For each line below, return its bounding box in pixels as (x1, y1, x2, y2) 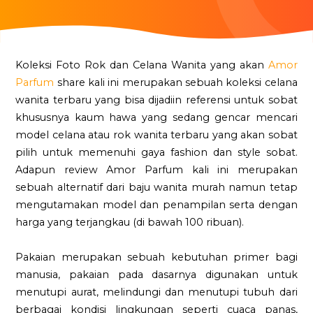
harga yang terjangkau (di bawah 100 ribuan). (15, 216, 245, 228)
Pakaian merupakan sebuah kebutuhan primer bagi (15, 251, 298, 263)
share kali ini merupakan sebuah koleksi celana (54, 76, 298, 89)
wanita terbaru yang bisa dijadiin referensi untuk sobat (15, 94, 298, 106)
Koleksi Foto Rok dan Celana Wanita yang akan (15, 59, 268, 71)
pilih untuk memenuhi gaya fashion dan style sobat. (15, 146, 298, 159)
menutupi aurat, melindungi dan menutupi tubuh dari (15, 286, 298, 298)
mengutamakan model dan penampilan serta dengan (15, 198, 298, 211)
